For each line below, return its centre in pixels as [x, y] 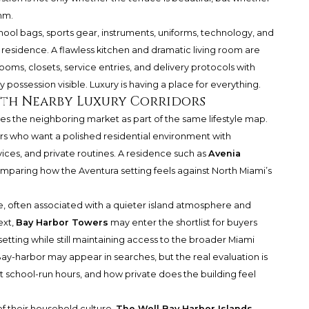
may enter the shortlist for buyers [182, 223]
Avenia [224, 154]
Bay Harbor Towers [62, 223]
